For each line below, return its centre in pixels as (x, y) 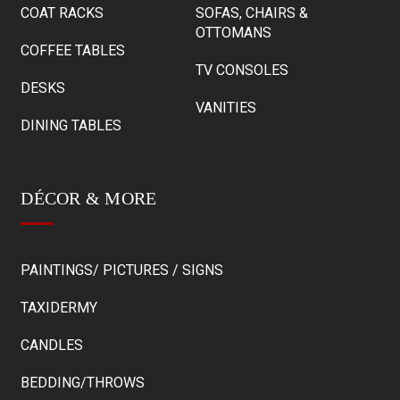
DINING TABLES (71, 125)
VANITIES (225, 107)
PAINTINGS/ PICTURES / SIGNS (122, 270)
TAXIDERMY (59, 307)
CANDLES (52, 345)
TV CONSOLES (242, 70)
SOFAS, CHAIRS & (251, 12)
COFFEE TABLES (73, 50)
